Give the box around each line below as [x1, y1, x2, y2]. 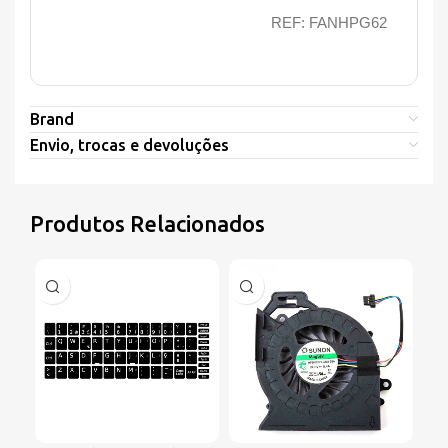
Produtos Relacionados [30, 211, 265, 237]
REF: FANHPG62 [271, 14, 387, 32]
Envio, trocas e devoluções [30, 136, 229, 155]
